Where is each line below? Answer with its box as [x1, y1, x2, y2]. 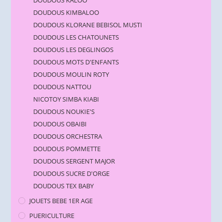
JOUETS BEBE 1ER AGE [29, 196, 93, 206]
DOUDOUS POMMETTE [33, 144, 101, 154]
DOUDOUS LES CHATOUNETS [33, 33, 119, 42]
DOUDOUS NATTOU [33, 82, 92, 92]
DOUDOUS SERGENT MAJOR [33, 157, 115, 166]
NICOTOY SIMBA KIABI [33, 95, 100, 104]
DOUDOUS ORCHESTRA [33, 132, 103, 141]
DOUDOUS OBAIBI [33, 119, 87, 129]
